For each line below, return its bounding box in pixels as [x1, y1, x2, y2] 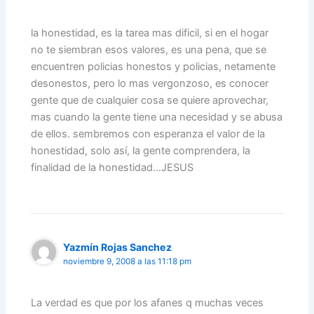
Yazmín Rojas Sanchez [63, 241, 172, 254]
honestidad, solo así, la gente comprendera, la [31, 144, 251, 158]
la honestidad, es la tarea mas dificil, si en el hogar [31, 27, 269, 40]
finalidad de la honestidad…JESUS [31, 161, 194, 175]
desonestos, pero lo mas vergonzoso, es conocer [31, 77, 269, 90]
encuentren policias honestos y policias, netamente [31, 60, 276, 74]
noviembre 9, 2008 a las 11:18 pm [63, 257, 192, 267]
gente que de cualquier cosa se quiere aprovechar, [31, 94, 269, 107]
